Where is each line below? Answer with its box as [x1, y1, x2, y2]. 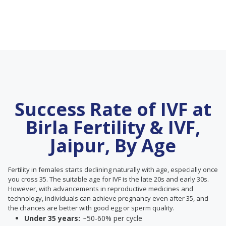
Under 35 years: [24, 213, 80, 223]
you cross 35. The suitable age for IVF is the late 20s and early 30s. [8, 175, 209, 184]
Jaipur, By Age [50, 133, 176, 158]
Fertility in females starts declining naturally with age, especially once [8, 165, 218, 174]
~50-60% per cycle [80, 213, 142, 223]
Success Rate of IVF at [15, 97, 211, 122]
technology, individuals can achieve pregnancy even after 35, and [8, 194, 208, 203]
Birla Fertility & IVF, [26, 115, 200, 140]
